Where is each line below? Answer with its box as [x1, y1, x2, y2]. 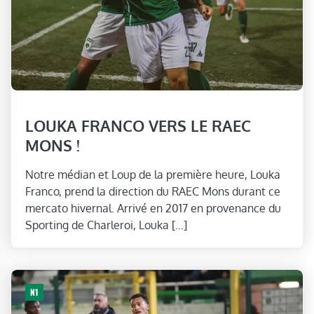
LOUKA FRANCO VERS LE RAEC [25, 115, 251, 135]
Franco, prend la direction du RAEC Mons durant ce [25, 184, 280, 198]
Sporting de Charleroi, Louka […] [25, 217, 187, 232]
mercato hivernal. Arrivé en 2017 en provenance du [25, 200, 281, 215]
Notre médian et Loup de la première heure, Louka [25, 167, 280, 182]
